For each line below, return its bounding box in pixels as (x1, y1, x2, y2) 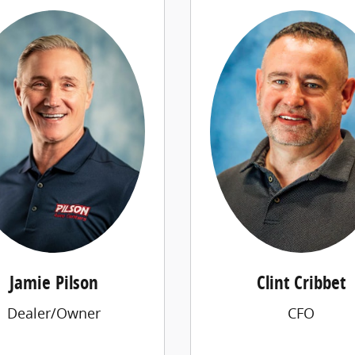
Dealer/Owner (7, 303, 101, 323)
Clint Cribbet (257, 270, 345, 296)
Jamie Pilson (10, 270, 98, 296)
